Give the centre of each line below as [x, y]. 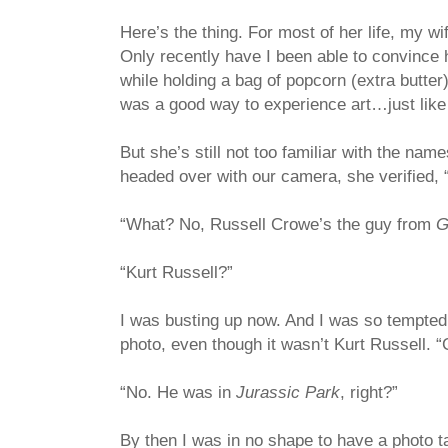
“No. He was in [178, 392]
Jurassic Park [288, 392]
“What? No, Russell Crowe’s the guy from [278, 224]
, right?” [369, 392]
